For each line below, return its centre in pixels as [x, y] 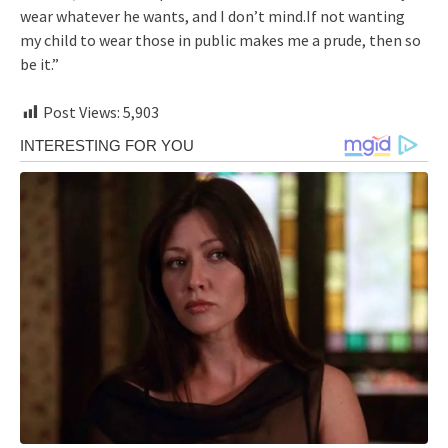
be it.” [39, 63]
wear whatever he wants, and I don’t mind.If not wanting [212, 15]
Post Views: [81, 111]
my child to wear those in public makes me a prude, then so [220, 39]
